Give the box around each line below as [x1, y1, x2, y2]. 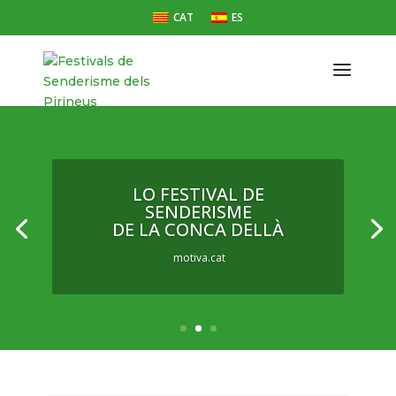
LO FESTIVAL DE [132, 182, 264, 207]
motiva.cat [171, 250, 225, 266]
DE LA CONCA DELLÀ [112, 217, 284, 242]
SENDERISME [144, 200, 252, 225]
